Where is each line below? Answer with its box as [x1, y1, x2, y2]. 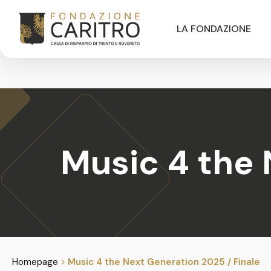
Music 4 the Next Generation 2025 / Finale [68, 256, 260, 268]
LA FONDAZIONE [176, 22, 251, 35]
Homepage [12, 256, 58, 268]
